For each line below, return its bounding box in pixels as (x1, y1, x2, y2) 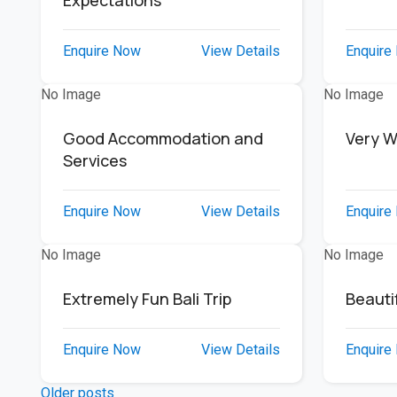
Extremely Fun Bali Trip (62, 288, 231, 309)
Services (62, 150, 127, 171)
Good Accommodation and (62, 128, 263, 149)
